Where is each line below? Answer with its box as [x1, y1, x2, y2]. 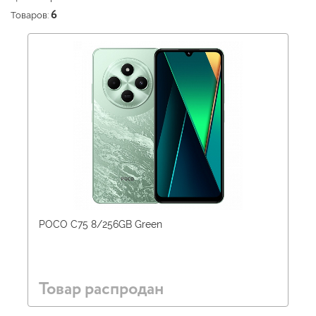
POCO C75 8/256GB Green [39, 218, 162, 230]
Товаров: [11, 9, 51, 20]
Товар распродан [39, 280, 164, 298]
